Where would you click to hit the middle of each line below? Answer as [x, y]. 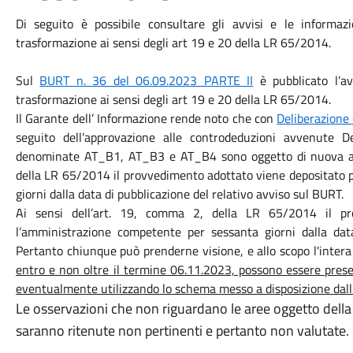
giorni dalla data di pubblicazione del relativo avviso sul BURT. [179, 194]
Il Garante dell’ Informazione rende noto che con [146, 118]
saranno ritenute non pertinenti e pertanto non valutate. [182, 331]
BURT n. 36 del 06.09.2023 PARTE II [147, 80]
